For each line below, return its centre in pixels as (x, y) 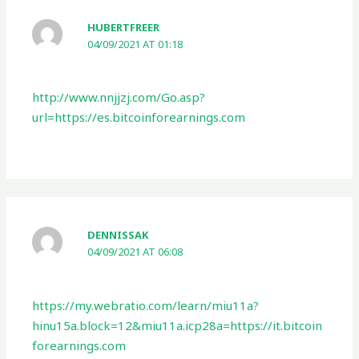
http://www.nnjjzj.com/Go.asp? (119, 97)
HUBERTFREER (124, 27)
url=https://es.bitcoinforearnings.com (139, 117)
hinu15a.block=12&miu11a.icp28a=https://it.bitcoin (177, 325)
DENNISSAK (118, 235)
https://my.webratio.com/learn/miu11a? (146, 305)
